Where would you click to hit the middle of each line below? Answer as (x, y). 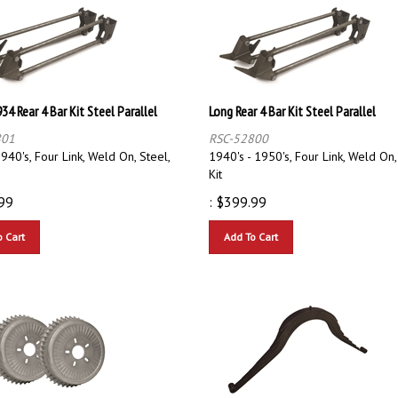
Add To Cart (251, 228)
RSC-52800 (239, 130)
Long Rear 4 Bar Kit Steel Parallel (292, 103)
